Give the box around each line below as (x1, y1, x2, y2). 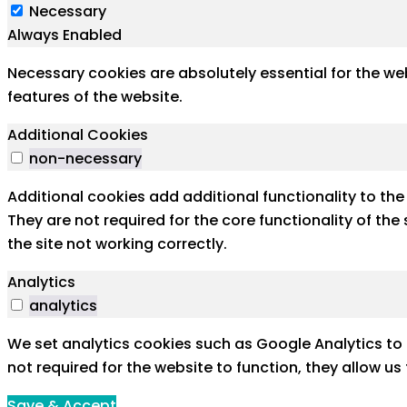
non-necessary (29, 147, 142, 169)
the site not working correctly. (7, 233, 227, 254)
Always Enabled (7, 24, 122, 45)
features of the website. (7, 85, 183, 107)
